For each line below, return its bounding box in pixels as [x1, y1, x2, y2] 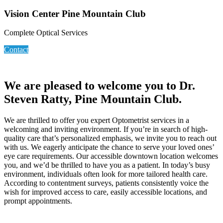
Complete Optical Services [4, 28, 88, 37]
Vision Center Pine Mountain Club [4, 8, 146, 19]
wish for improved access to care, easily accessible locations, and [4, 188, 207, 197]
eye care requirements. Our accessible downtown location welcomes [4, 152, 218, 161]
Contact [4, 45, 28, 54]
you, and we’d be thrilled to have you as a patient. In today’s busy [4, 161, 210, 170]
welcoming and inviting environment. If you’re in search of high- [4, 125, 208, 134]
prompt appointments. [4, 197, 72, 206]
